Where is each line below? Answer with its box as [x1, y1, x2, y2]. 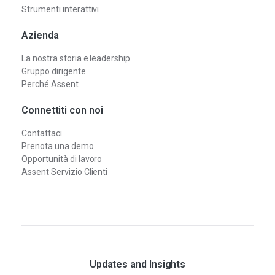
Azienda [21, 29, 59, 41]
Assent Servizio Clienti [21, 166, 108, 177]
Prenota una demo [21, 141, 94, 151]
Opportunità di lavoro [21, 153, 103, 164]
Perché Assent [21, 79, 79, 89]
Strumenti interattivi [21, 4, 99, 14]
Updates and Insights [89, 258, 186, 270]
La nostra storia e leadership [21, 53, 131, 63]
